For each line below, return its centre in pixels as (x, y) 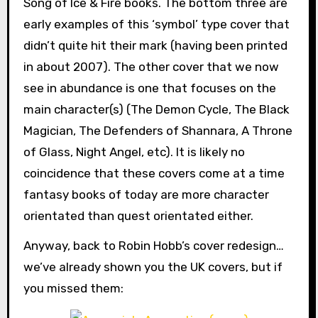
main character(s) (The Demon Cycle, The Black (156, 109)
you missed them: (73, 289)
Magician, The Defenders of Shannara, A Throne (158, 130)
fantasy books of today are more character (146, 194)
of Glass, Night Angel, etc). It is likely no (134, 152)
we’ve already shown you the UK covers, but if (153, 267)
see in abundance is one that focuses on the (149, 88)
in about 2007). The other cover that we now (151, 66)
